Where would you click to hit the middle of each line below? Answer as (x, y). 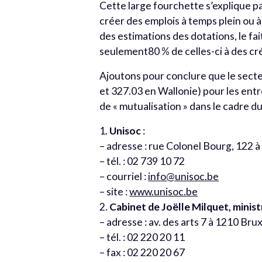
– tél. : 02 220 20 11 (142, 237)
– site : (115, 192)
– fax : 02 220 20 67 (142, 252)
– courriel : (124, 176)
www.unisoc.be (164, 192)
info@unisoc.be (184, 176)
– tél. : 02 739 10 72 (142, 161)
